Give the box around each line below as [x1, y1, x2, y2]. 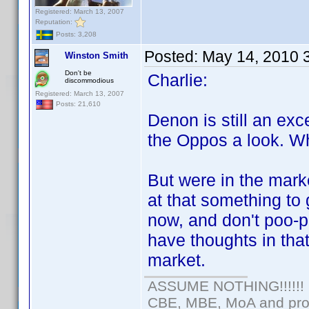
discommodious [65, 77, 114, 84]
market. [148, 250, 206, 270]
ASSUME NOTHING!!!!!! [148, 278, 304, 294]
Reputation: [35, 17, 74, 26]
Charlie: [148, 70, 208, 90]
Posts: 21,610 [54, 100, 101, 108]
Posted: [144, 48, 202, 66]
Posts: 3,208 [54, 30, 97, 39]
